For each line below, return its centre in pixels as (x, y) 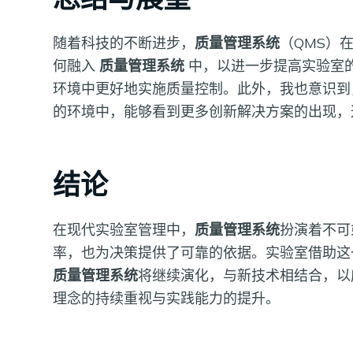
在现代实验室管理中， (124, 230)
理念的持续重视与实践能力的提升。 (167, 299)
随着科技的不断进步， (124, 43)
